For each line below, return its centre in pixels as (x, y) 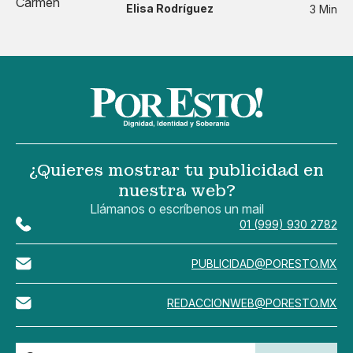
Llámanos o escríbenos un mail (176, 209)
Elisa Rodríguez (170, 9)
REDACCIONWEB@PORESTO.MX (252, 303)
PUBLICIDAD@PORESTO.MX (264, 264)
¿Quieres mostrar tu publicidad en (176, 171)
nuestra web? (176, 191)
